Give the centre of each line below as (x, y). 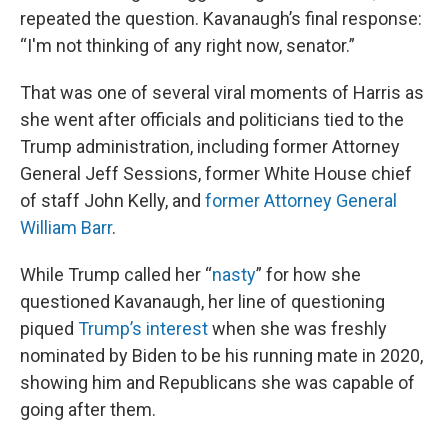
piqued (49, 328)
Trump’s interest (143, 328)
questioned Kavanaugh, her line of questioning (202, 301)
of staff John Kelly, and (112, 200)
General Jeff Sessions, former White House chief (216, 173)
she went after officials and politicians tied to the (212, 119)
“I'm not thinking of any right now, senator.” (187, 45)
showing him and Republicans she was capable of (217, 382)
